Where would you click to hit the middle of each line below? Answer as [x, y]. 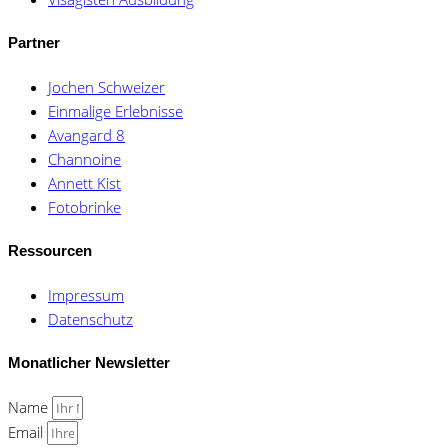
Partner [34, 43]
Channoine [84, 159]
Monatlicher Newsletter [89, 363]
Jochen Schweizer [106, 87]
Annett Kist [84, 183]
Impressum [86, 295]
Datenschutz [90, 319]
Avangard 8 [86, 135]
